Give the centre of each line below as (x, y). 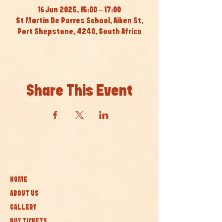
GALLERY (23, 208)
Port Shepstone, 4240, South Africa (79, 32)
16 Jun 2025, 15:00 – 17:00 (79, 10)
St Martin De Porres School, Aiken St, (79, 21)
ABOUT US (24, 194)
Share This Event (79, 91)
